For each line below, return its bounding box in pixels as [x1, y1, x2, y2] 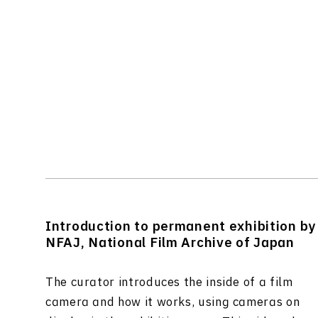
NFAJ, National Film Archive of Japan [45, 234, 295, 253]
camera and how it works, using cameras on [45, 294, 300, 311]
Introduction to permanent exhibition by [45, 217, 317, 236]
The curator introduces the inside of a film [45, 274, 293, 291]
